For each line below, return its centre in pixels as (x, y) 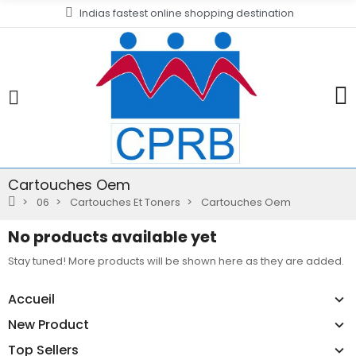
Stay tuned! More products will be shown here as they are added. (176, 261)
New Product (48, 325)
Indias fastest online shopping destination (186, 13)
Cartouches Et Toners (125, 202)
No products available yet (112, 237)
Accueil (31, 300)
